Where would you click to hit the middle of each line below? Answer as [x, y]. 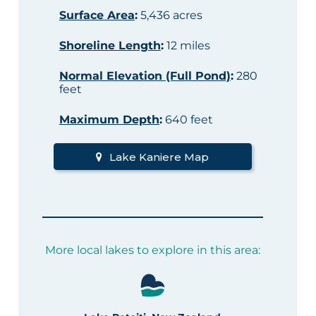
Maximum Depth [109, 120]
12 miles [187, 46]
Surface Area [97, 16]
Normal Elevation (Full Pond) [145, 76]
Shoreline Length [110, 46]
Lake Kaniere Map [159, 157]
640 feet [187, 120]
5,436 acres [170, 16]
